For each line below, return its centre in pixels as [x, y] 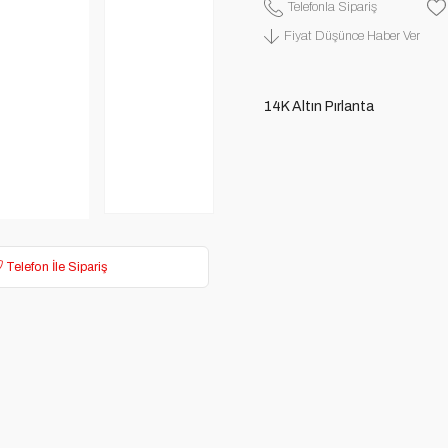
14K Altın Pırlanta [319, 106]
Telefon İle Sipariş [55, 266]
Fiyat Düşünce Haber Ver [352, 36]
